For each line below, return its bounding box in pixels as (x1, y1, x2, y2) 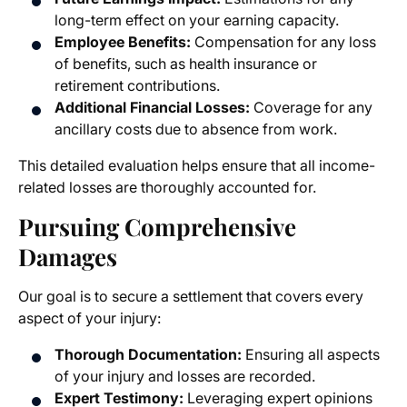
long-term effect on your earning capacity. (55, 11, 339, 30)
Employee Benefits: (55, 33, 191, 52)
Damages (18, 241, 117, 273)
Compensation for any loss (191, 33, 376, 52)
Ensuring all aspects (242, 345, 380, 364)
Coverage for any (250, 98, 372, 117)
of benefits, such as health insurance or (55, 55, 317, 74)
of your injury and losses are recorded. (55, 367, 315, 386)
